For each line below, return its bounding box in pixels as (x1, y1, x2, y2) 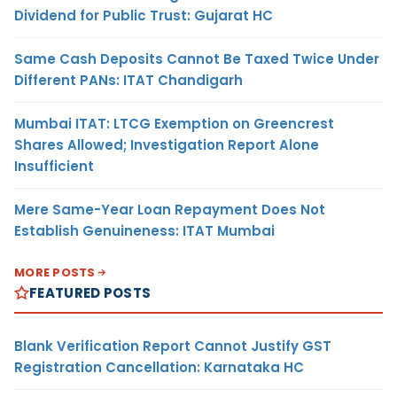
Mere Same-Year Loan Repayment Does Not (14, 199, 325, 219)
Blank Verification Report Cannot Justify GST (14, 336, 331, 355)
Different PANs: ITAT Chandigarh (14, 70, 243, 90)
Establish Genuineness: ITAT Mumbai (14, 221, 275, 240)
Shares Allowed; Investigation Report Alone (14, 135, 319, 154)
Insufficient (14, 156, 94, 175)
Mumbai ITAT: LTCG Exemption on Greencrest (14, 113, 334, 133)
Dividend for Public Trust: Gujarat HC (14, 5, 273, 25)
